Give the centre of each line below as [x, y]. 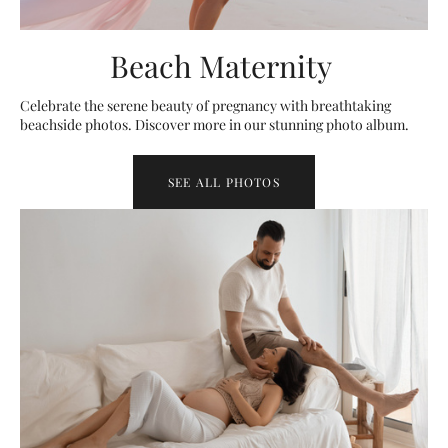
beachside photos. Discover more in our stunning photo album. [214, 124]
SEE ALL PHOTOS [224, 181]
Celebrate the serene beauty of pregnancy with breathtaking [205, 105]
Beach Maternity [224, 65]
